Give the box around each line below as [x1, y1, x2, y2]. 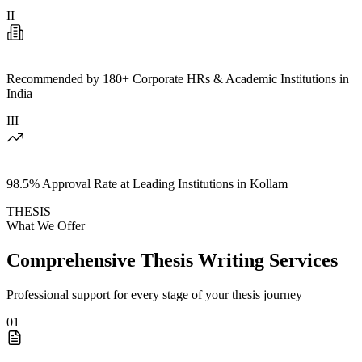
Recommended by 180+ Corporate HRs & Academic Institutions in [6, 71, 349, 86]
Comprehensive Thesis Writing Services [6, 249, 338, 271]
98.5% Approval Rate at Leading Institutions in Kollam [6, 176, 288, 191]
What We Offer [6, 218, 85, 233]
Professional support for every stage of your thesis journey [6, 287, 302, 301]
